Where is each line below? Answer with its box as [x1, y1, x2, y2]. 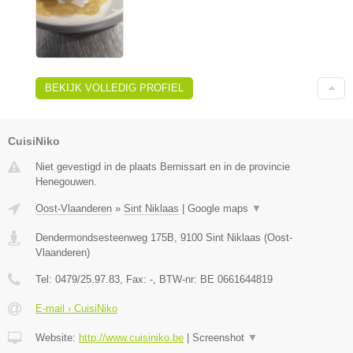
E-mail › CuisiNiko [35, 302, 117, 314]
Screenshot [192, 331, 247, 344]
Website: [35, 331, 79, 344]
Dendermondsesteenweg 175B [35, 231, 174, 243]
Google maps [188, 202, 251, 214]
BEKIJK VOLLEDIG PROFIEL [45, 81, 184, 94]
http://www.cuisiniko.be [79, 331, 184, 344]
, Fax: [120, 273, 150, 285]
